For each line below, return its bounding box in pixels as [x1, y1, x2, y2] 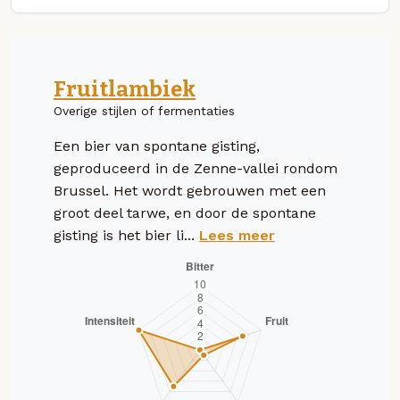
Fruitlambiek [54, 76, 196, 102]
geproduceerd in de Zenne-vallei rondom [54, 159, 337, 177]
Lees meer [199, 226, 275, 244]
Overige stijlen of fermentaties [54, 103, 235, 118]
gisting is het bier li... [54, 226, 199, 244]
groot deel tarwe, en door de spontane [54, 204, 316, 221]
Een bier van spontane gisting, [54, 137, 260, 154]
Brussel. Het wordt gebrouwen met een [54, 181, 326, 199]
